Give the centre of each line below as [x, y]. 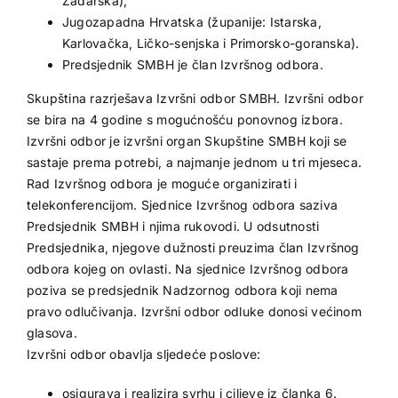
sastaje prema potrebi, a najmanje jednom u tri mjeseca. [194, 162]
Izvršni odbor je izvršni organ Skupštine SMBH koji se [187, 140]
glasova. [52, 332]
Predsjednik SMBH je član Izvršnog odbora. [192, 64]
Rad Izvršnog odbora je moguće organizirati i [162, 183]
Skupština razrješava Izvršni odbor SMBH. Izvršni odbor [195, 98]
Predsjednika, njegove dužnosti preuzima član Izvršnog [193, 247]
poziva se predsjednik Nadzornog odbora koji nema [182, 290]
